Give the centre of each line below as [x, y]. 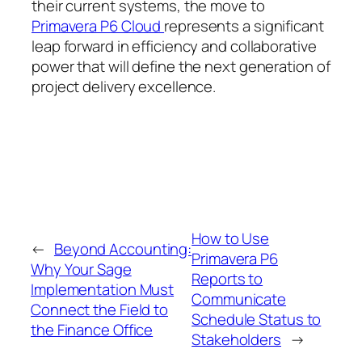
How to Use [231, 239]
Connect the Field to [99, 309]
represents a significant [244, 25]
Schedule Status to [257, 320]
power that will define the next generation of [181, 66]
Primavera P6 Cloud [98, 25]
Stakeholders [236, 340]
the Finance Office [92, 329]
